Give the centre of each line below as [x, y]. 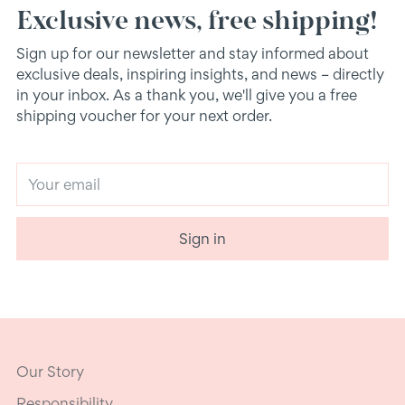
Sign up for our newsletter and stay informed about [193, 53]
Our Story [50, 371]
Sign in [202, 238]
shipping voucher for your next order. [144, 115]
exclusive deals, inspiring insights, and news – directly [200, 74]
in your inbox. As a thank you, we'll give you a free [187, 94]
